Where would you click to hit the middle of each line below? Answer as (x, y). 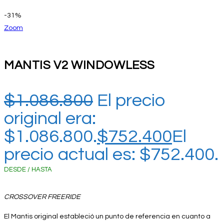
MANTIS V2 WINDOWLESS (79, 65)
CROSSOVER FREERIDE (42, 197)
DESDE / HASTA (28, 169)
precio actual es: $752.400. (111, 154)
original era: (50, 118)
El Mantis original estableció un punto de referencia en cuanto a (107, 216)
